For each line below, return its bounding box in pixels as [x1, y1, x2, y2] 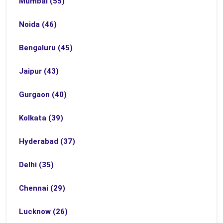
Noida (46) [19, 20, 57, 29]
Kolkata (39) [19, 113, 63, 122]
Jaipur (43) [19, 67, 59, 76]
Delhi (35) [19, 160, 54, 169]
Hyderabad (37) [19, 137, 75, 146]
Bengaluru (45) [19, 43, 73, 52]
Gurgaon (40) [19, 90, 67, 99]
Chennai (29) [19, 184, 65, 193]
